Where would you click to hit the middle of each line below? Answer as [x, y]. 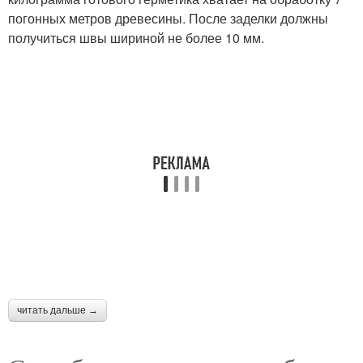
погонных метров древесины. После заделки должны [168, 19]
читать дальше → [58, 311]
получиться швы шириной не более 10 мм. [136, 38]
